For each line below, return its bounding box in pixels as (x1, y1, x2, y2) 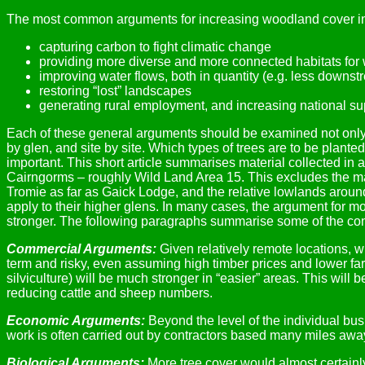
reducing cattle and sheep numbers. (7, 286, 213, 300)
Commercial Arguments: (7, 242, 156, 256)
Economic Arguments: (7, 314, 145, 328)
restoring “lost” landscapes (39, 84, 191, 98)
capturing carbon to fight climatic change (39, 40, 271, 54)
